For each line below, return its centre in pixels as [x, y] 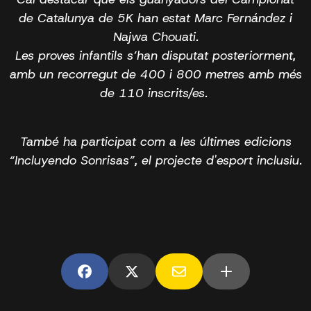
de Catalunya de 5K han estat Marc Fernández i [155, 18]
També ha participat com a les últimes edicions [155, 141]
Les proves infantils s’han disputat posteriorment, [155, 55]
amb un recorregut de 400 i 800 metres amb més [155, 74]
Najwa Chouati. [155, 36]
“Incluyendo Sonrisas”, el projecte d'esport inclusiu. [155, 160]
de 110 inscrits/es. [155, 93]
